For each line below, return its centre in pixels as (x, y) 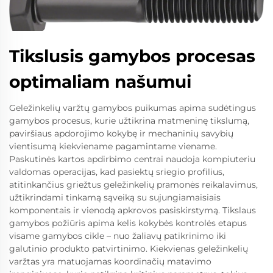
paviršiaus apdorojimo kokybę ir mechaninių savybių (121, 134)
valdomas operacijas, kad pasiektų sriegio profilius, (117, 172)
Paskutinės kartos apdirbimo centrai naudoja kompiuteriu (132, 159)
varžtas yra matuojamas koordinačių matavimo (110, 262)
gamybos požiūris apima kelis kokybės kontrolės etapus (128, 223)
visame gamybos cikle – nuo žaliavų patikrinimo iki (118, 236)
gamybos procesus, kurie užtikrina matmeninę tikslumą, (129, 121)
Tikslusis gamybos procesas (132, 56)
